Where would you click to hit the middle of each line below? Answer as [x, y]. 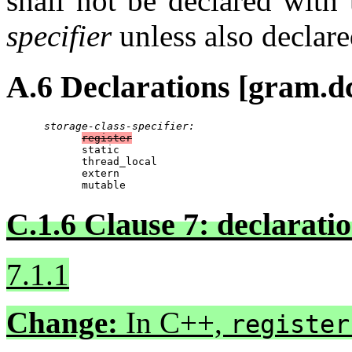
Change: [62, 323]
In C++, [174, 323]
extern [63, 173]
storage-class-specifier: [119, 126]
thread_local [82, 161]
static [63, 149]
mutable [66, 185]
